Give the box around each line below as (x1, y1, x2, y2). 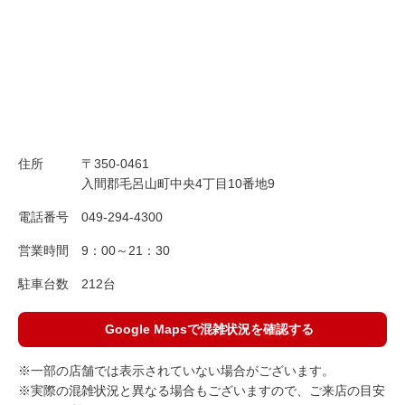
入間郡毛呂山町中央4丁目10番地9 (81, 175, 275, 191)
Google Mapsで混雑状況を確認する (105, 322, 315, 337)
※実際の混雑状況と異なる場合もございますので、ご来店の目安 (18, 382, 385, 398)
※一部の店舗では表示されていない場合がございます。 (18, 363, 334, 378)
